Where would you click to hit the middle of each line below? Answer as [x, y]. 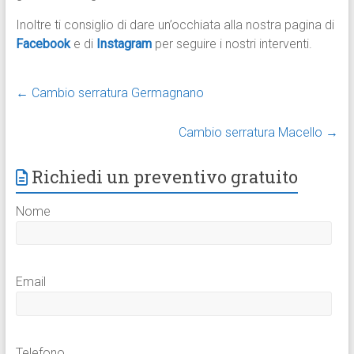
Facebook [43, 44]
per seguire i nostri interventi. [233, 44]
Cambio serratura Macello [252, 133]
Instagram [124, 44]
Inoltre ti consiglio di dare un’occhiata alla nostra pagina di [175, 25]
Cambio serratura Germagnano [116, 93]
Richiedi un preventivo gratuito [164, 177]
